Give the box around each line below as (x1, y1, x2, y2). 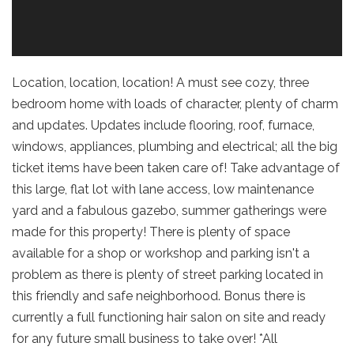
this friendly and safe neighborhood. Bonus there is (12, 288, 306, 304)
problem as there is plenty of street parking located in (12, 267, 323, 283)
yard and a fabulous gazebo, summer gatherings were (12, 203, 326, 219)
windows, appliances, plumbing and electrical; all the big (12, 139, 337, 155)
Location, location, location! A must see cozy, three (12, 75, 309, 91)
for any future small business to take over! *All (12, 331, 277, 347)
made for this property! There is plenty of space (12, 224, 290, 240)
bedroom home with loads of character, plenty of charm (12, 96, 338, 112)
